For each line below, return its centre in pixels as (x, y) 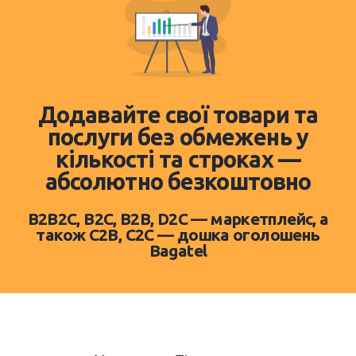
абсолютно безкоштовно (178, 182)
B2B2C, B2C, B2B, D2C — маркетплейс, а (178, 219)
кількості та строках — (178, 159)
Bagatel (178, 250)
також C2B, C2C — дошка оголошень (178, 234)
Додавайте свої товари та (178, 115)
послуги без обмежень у (178, 137)
